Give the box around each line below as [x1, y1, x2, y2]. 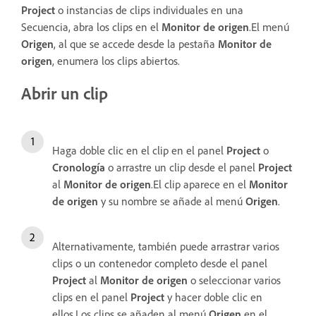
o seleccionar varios [188, 273, 281, 288]
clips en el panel [52, 290, 130, 305]
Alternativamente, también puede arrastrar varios [52, 239, 279, 254]
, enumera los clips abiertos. [52, 53, 183, 68]
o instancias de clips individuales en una [55, 2, 243, 17]
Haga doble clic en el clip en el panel [52, 143, 226, 158]
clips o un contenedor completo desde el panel [52, 256, 267, 271]
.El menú [249, 19, 289, 34]
